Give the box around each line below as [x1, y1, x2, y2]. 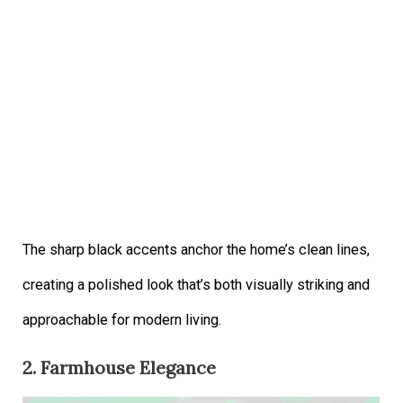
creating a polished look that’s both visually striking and [22, 275, 371, 293]
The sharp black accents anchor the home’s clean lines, [22, 240, 371, 258]
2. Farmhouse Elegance [22, 355, 217, 379]
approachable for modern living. [22, 310, 222, 328]
